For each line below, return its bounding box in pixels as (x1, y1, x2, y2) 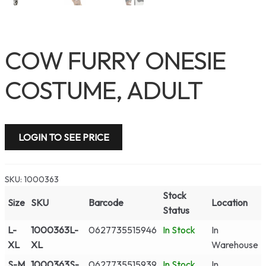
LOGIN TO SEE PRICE (18, 131, 109, 143)
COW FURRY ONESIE (5, 44, 226, 76)
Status (162, 204, 189, 217)
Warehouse (211, 239, 258, 251)
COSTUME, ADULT (5, 74, 202, 106)
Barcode (88, 197, 123, 209)
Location (211, 197, 248, 209)
